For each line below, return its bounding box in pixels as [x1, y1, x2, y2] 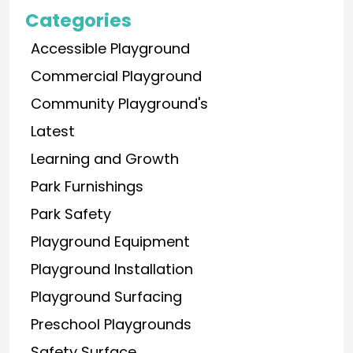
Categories [25, 8, 132, 34]
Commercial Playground [31, 66, 202, 87]
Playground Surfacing [31, 287, 182, 307]
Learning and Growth [31, 149, 179, 169]
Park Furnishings [31, 176, 143, 197]
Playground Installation [31, 259, 193, 280]
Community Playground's [31, 94, 208, 114]
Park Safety [31, 204, 111, 225]
